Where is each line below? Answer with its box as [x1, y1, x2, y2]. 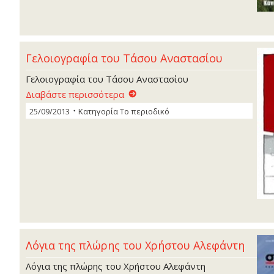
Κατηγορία [78, 106, 120, 117]
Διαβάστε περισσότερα [26, 88, 124, 101]
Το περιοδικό [120, 106, 169, 117]
